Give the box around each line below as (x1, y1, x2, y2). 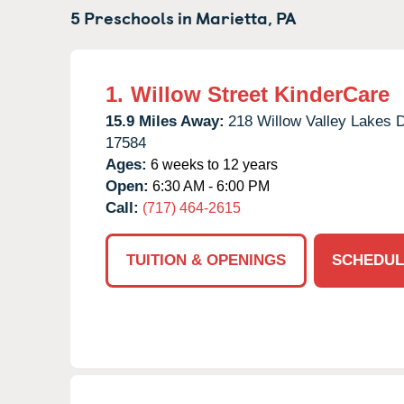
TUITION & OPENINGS (126, 251, 286, 269)
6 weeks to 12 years (147, 156, 278, 172)
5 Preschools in (70, 4, 196, 30)
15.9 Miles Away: (106, 112, 225, 130)
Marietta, (196, 4, 272, 30)
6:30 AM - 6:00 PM (149, 178, 270, 194)
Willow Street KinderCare (131, 81, 390, 106)
